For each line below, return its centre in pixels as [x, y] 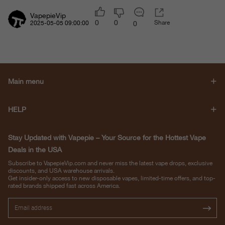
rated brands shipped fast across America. [64, 186]
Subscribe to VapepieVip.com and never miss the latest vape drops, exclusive [110, 163]
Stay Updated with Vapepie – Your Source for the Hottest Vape [107, 138]
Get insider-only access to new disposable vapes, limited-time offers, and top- [112, 178]
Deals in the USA [35, 150]
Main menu [26, 81]
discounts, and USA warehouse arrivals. [61, 171]
